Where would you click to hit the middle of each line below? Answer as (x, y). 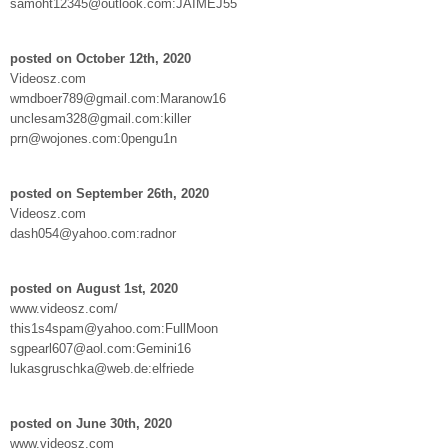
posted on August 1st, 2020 (94, 288)
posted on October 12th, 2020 (100, 58)
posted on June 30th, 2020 (91, 423)
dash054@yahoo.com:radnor (93, 233)
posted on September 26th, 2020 (109, 193)
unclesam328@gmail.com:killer (100, 118)
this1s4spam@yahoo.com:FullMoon (114, 328)
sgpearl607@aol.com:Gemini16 (100, 348)
